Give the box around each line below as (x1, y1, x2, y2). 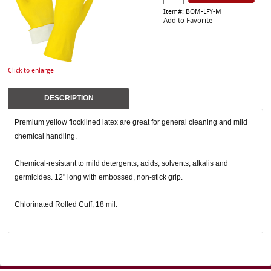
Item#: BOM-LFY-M (163, 9, 221, 16)
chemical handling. (15, 131, 77, 140)
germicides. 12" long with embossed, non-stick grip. (15, 172, 183, 181)
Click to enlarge (8, 68, 54, 74)
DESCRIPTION (44, 94, 94, 102)
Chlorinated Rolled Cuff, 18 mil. (15, 200, 117, 209)
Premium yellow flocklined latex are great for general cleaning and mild (15, 118, 247, 126)
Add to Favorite (163, 18, 212, 25)
